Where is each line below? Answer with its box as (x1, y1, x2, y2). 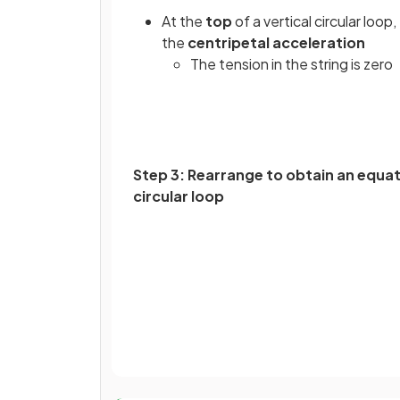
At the (162, 12, 205, 31)
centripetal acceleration (187, 33, 365, 53)
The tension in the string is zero (190, 54, 393, 74)
